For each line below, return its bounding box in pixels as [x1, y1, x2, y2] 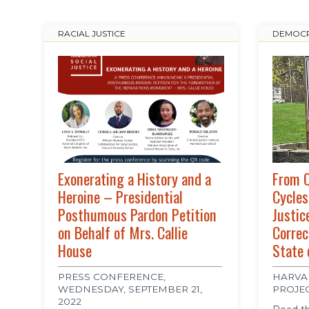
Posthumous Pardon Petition [57, 203, 217, 227]
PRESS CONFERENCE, [57, 271, 166, 283]
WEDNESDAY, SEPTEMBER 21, [57, 283, 202, 295]
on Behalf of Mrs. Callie [57, 221, 188, 245]
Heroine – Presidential [57, 185, 183, 209]
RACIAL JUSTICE [57, 28, 126, 39]
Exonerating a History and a [57, 167, 211, 191]
